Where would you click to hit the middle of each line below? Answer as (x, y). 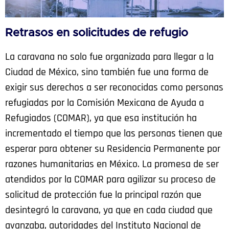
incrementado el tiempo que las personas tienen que (114, 133)
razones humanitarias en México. (72, 164)
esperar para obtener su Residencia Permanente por (113, 148)
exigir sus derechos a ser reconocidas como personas (114, 87)
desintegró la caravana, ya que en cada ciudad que (109, 210)
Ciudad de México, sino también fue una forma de (107, 72)
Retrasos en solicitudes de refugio (97, 33)
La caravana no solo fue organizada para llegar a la (109, 56)
